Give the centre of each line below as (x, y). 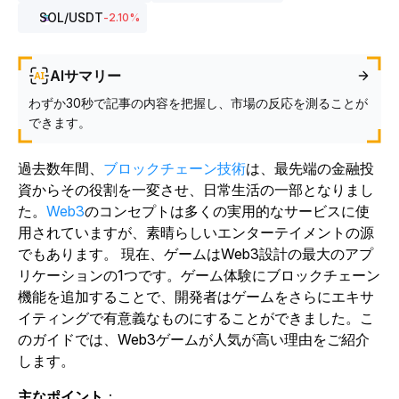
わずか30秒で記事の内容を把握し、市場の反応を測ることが (198, 103)
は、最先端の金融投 (310, 168)
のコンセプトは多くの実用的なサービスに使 (227, 211)
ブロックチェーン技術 (175, 168)
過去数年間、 (61, 168)
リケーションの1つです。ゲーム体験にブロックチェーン (199, 275)
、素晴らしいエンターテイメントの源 (253, 232)
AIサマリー (85, 76)
